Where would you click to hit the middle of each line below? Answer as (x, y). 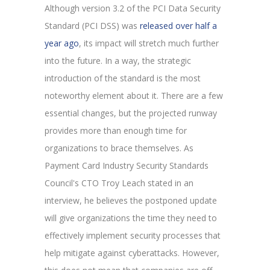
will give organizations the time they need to (131, 218)
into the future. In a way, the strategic (118, 60)
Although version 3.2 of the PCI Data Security (133, 8)
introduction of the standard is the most (123, 78)
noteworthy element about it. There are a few (134, 95)
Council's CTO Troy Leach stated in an (119, 183)
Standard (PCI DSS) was (92, 25)
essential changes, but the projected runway (131, 113)
